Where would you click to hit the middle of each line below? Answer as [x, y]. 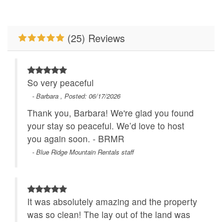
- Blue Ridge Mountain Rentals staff [83, 152]
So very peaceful [60, 83]
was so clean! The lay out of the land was [109, 215]
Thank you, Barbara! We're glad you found [111, 113]
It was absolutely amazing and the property [112, 202]
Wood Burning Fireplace [158, 33]
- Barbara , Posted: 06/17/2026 [76, 96]
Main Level [38, 13]
